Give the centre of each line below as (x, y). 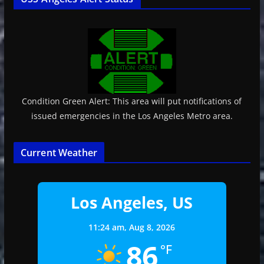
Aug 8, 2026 (152, 227)
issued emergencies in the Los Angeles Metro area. (132, 115)
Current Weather (59, 152)
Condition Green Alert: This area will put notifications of (132, 101)
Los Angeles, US (132, 202)
